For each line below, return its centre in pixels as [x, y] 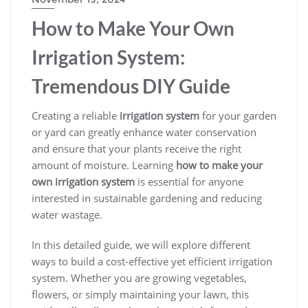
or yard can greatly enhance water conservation [144, 132]
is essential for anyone [189, 181]
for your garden [238, 115]
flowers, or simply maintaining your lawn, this [140, 294]
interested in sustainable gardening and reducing [147, 198]
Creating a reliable [76, 115]
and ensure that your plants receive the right [136, 148]
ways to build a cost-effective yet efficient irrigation [152, 261]
